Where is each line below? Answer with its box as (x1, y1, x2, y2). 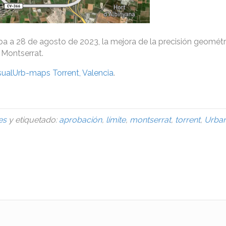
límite (106, 115, 126, 125)
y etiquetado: (7, 115, 59, 125)
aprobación (59, 115, 102, 125)
